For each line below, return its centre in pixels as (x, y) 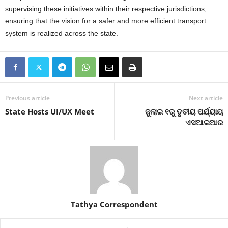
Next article (206, 98)
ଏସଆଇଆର (204, 122)
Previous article (27, 98)
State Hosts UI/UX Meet (50, 112)
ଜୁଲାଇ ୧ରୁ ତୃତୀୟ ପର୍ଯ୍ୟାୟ (184, 112)
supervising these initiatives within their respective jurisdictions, (106, 9)
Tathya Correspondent (114, 204)
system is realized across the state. (62, 33)
